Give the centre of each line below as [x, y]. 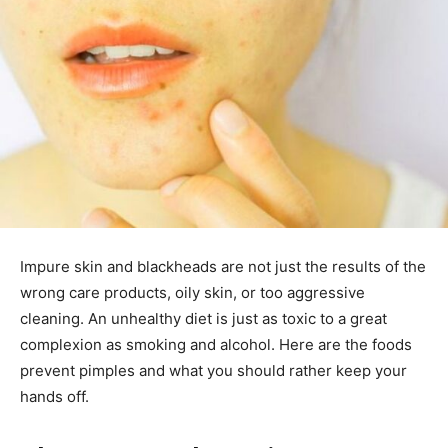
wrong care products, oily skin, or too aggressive [192, 292]
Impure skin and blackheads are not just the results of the [223, 266]
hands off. [54, 396]
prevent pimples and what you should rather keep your [213, 370]
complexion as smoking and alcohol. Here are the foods [216, 344]
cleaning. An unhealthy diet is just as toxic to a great [203, 318]
